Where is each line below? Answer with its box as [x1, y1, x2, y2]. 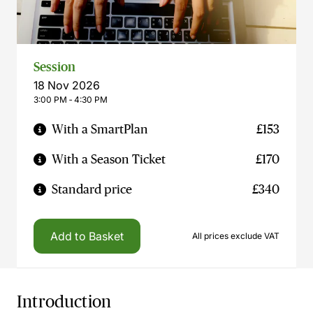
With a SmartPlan [52, 122, 148, 136]
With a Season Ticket [52, 152, 166, 166]
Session [34, 60, 75, 74]
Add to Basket [50, 229, 124, 243]
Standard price [52, 182, 132, 196]
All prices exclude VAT [192, 231, 279, 241]
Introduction [17, 292, 112, 311]
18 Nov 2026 [34, 78, 100, 92]
